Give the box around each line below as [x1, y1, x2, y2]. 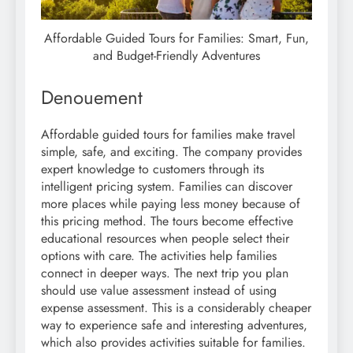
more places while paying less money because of [41, 195, 300, 214]
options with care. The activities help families [41, 247, 277, 266]
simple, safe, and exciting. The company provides [41, 143, 302, 162]
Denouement [41, 83, 143, 111]
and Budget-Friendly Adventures [93, 46, 260, 65]
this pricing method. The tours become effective [41, 212, 293, 231]
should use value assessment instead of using [41, 281, 277, 300]
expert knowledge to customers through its [41, 160, 264, 179]
